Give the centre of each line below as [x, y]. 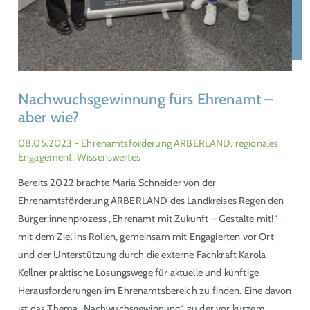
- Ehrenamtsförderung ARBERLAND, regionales [176, 143]
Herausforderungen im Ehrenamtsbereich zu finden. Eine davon [155, 291]
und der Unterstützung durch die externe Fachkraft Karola [142, 255]
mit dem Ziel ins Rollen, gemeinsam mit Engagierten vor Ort [146, 237]
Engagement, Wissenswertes [79, 157]
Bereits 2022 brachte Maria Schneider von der [117, 183]
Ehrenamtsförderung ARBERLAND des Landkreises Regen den [151, 201]
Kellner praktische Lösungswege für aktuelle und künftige [139, 273]
